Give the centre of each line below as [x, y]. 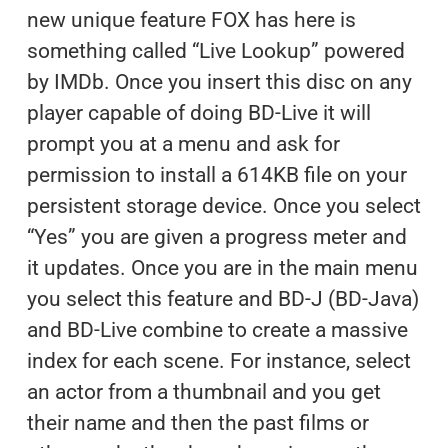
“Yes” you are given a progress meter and [216, 236]
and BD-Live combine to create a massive [217, 329]
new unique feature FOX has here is [191, 19]
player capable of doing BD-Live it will [198, 112]
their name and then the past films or [197, 422]
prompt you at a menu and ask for [183, 143]
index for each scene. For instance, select [218, 360]
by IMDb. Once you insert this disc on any [219, 81]
